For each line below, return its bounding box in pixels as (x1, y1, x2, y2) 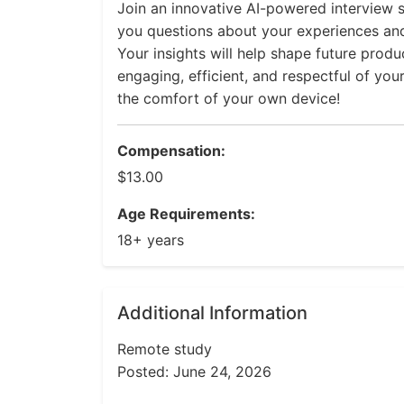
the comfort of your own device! (117, 89, 340, 107)
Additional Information (117, 302, 308, 324)
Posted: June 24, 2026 (117, 363, 271, 381)
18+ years (117, 231, 184, 249)
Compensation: (117, 142, 225, 160)
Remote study (117, 340, 212, 358)
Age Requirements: (117, 205, 255, 223)
